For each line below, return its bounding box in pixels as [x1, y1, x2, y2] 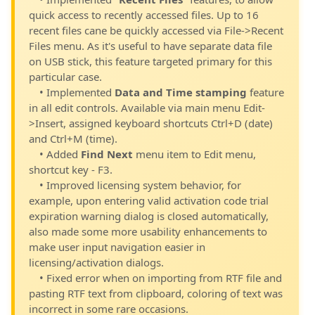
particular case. [29, 70, 102, 84]
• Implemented [39, 85, 115, 99]
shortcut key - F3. [29, 162, 112, 176]
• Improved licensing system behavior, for [39, 178, 241, 192]
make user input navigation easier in [29, 240, 205, 254]
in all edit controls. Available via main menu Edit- [29, 101, 265, 115]
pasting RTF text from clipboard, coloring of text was [29, 286, 283, 300]
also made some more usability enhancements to [29, 224, 267, 238]
